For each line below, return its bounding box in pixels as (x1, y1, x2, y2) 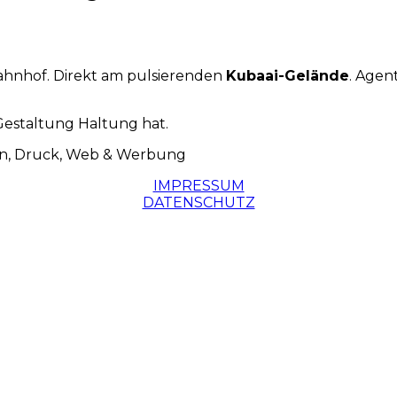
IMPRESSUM (152, 176, 245, 194)
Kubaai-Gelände (226, 66, 349, 84)
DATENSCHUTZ (142, 193, 255, 211)
